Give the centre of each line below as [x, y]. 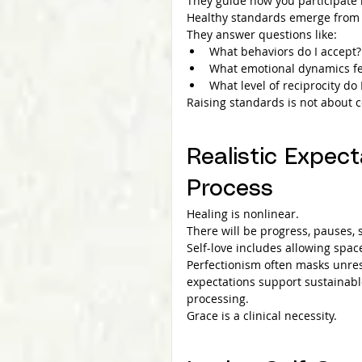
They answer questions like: [262, 34]
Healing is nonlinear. [243, 213]
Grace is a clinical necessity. [262, 315]
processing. [218, 298]
